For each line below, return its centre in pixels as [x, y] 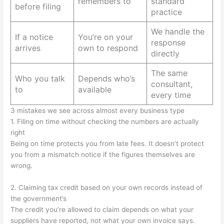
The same [169, 73]
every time [171, 95]
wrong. [22, 165]
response [168, 42]
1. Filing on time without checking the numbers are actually [105, 121]
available [95, 89]
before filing [38, 6]
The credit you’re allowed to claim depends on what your [102, 209]
